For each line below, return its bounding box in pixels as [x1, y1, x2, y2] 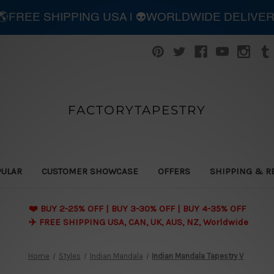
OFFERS [157, 165, 190, 177]
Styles [58, 251, 81, 261]
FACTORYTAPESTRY [67, 102, 206, 117]
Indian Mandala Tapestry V [152, 251, 244, 261]
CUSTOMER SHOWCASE [41, 165, 138, 177]
